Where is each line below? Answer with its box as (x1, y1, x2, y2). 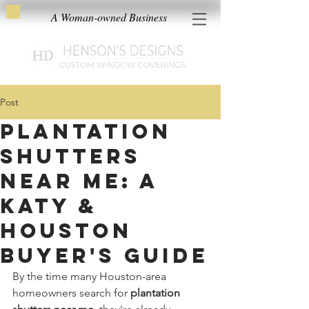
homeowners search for (12, 286, 130, 299)
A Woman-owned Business (51, 10, 167, 24)
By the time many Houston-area (12, 270, 169, 283)
